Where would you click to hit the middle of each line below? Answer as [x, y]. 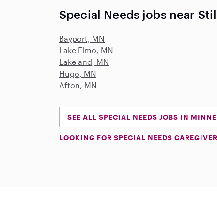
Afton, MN [78, 85]
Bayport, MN [82, 39]
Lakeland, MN [84, 62]
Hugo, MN [78, 73]
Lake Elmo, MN [86, 50]
